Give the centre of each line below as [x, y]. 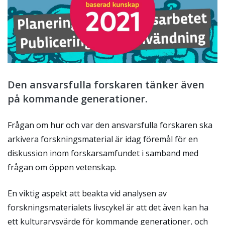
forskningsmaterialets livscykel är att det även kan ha [108, 207]
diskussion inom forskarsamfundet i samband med [103, 153]
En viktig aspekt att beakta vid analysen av [87, 193]
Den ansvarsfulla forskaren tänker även [106, 84]
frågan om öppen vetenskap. [62, 167]
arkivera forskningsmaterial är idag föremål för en [103, 139]
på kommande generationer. [78, 98]
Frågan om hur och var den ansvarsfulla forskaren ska [110, 125]
